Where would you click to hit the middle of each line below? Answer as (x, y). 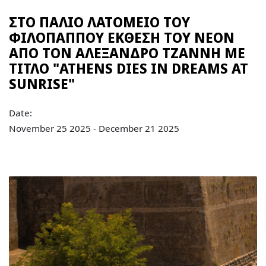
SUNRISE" (42, 84)
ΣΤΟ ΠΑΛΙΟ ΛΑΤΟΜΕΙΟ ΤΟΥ (100, 22)
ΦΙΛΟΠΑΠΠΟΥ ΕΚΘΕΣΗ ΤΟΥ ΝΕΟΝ (122, 38)
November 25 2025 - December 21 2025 (94, 128)
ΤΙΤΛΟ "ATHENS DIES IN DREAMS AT (129, 69)
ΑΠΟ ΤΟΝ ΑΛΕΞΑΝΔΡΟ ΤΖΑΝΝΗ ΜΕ (127, 53)
